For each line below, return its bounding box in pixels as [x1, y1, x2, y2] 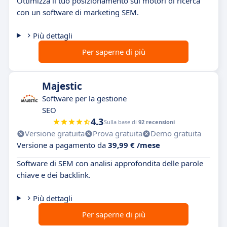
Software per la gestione [42, 93, 127, 103]
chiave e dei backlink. [17, 170, 91, 180]
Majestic [42, 80, 82, 93]
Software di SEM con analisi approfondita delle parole [17, 158, 203, 168]
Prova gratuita [93, 128, 142, 138]
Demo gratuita [150, 128, 201, 138]
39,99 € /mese [108, 140, 160, 150]
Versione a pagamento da [17, 140, 108, 150]
